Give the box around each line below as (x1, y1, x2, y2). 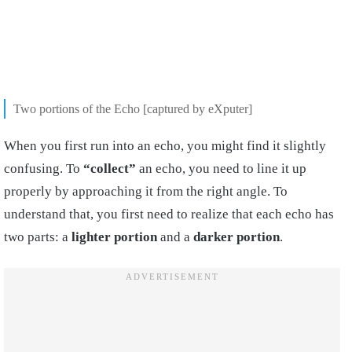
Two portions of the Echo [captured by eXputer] (13, 101, 252, 115)
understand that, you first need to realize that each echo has (4, 206, 334, 222)
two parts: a (4, 229, 71, 244)
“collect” (83, 160, 136, 176)
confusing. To (4, 160, 83, 176)
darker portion (193, 229, 280, 244)
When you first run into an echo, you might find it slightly (4, 137, 326, 153)
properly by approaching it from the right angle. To (4, 183, 288, 199)
